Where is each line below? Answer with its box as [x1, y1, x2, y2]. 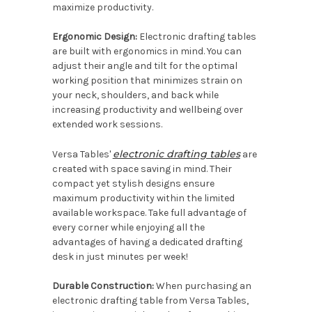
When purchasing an [153, 280, 251, 292]
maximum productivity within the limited [52, 192, 235, 204]
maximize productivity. [52, 1, 153, 13]
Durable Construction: [52, 280, 154, 292]
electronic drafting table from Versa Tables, [52, 295, 249, 306]
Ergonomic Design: [52, 31, 137, 42]
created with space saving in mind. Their [52, 163, 232, 175]
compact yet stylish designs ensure [52, 178, 214, 189]
